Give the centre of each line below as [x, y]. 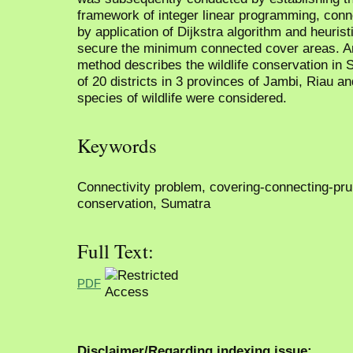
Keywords [117, 146]
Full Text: [115, 251]
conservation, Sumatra [144, 203]
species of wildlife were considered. [182, 97]
